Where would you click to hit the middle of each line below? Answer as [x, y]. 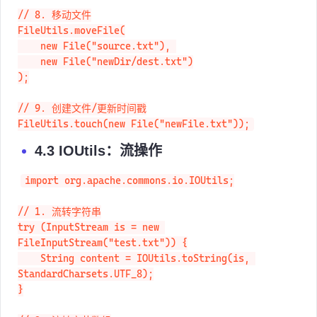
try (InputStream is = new [91, 242]
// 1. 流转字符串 [59, 227]
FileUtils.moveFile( [71, 46]
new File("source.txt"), [29, 61]
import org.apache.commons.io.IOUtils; [129, 196]
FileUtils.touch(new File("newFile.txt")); [134, 139]
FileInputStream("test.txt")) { [103, 258]
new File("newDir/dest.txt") [29, 77]
